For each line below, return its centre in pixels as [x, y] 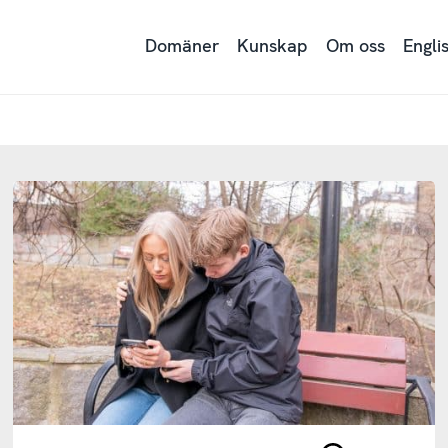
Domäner [182, 45]
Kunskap [273, 45]
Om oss [356, 45]
